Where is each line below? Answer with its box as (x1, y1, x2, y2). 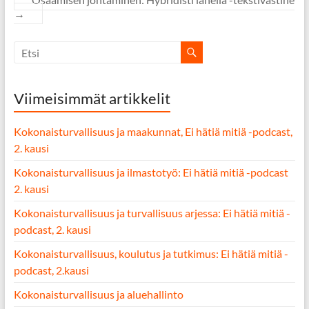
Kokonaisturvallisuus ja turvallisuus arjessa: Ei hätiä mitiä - (13, 206, 290, 219)
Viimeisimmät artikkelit (13, 89, 170, 108)
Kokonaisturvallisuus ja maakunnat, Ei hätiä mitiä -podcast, (13, 125, 292, 138)
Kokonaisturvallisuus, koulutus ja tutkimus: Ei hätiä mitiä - (13, 247, 288, 260)
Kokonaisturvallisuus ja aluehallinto (13, 288, 183, 301)
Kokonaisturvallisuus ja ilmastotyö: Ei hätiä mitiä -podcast (13, 166, 288, 179)
